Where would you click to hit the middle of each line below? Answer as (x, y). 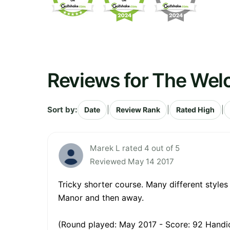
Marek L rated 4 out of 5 (135, 148)
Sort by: (62, 109)
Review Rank (138, 109)
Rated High (195, 109)
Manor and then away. (101, 197)
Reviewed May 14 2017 (132, 161)
